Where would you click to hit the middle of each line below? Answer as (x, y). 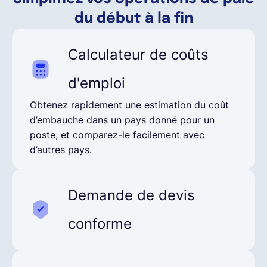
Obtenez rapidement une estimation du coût (129, 105)
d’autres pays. (61, 150)
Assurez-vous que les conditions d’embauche (131, 246)
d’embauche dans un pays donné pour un (122, 120)
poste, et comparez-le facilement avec (117, 135)
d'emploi (96, 83)
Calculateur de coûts (138, 55)
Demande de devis (131, 195)
